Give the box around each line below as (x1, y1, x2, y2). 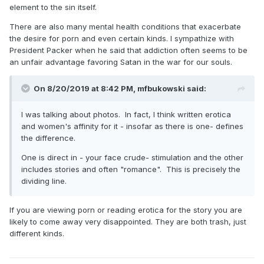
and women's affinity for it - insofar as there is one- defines (21, 121, 243, 131)
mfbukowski (137, 84, 185, 94)
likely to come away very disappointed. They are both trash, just (9, 217, 246, 227)
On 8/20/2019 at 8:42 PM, (34, 84, 137, 94)
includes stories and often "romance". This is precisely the (21, 164, 240, 174)
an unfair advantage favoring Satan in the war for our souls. (9, 57, 232, 67)
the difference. (21, 133, 75, 143)
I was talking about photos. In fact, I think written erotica (21, 110, 231, 120)
